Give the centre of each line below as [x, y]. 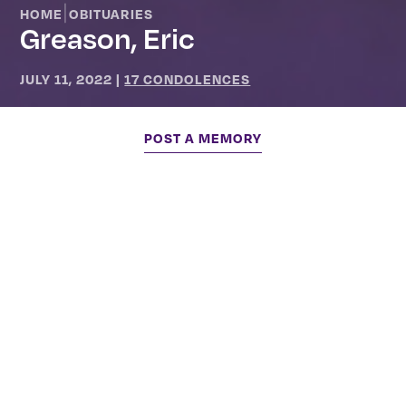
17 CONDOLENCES [188, 79]
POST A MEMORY [203, 138]
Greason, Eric [108, 38]
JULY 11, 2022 [67, 79]
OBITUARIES [111, 14]
